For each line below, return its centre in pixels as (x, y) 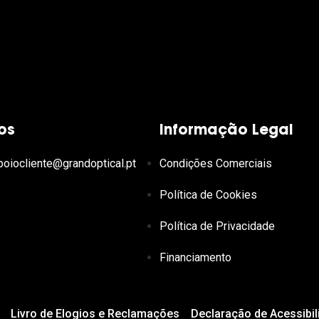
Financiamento (195, 258)
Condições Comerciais (215, 164)
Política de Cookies (208, 195)
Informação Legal (226, 131)
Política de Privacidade (217, 226)
